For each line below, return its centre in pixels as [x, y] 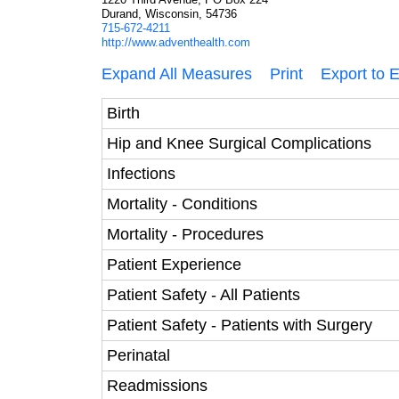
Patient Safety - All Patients [204, 295]
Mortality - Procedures [185, 234]
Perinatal [138, 355]
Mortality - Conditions [182, 204]
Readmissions [157, 386]
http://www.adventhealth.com [176, 42]
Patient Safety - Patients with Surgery [240, 325]
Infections [141, 174]
